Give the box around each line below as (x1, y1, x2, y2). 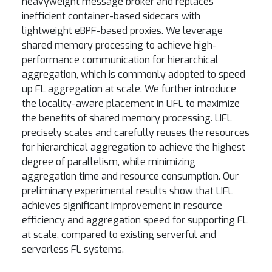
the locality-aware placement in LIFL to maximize (22, 97, 240, 110)
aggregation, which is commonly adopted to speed (22, 68, 245, 81)
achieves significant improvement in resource (22, 199, 222, 212)
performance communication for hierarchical (22, 53, 219, 66)
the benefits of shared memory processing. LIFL (22, 112, 232, 124)
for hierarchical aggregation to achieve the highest (22, 141, 245, 154)
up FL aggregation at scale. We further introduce (22, 83, 236, 95)
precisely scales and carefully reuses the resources (22, 126, 250, 139)
